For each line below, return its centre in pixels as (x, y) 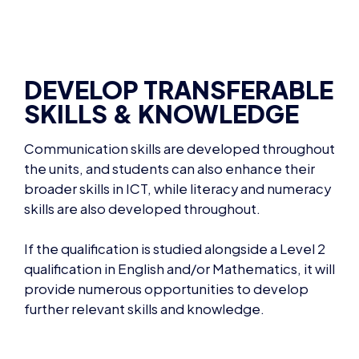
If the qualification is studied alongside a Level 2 (175, 244)
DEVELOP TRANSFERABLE (179, 84)
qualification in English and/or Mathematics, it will (179, 264)
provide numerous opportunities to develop (166, 284)
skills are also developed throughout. (142, 204)
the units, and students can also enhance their (169, 163)
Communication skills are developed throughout (179, 143)
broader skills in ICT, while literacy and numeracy (177, 184)
